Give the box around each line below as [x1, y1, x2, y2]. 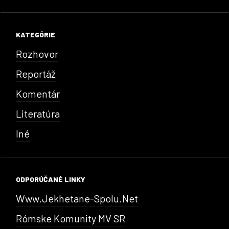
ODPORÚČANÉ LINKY [16, 174, 85, 184]
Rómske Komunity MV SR [16, 212, 125, 224]
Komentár [16, 87, 60, 100]
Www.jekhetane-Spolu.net [16, 192, 138, 204]
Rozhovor [16, 47, 58, 60]
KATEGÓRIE [16, 30, 55, 39]
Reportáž [16, 67, 56, 80]
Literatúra [16, 107, 60, 120]
